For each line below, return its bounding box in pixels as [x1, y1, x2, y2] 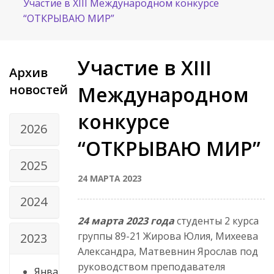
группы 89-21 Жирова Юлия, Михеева [78, 229, 258, 243]
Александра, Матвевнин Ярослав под [78, 244, 258, 258]
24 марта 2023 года [78, 213, 174, 228]
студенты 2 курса [174, 213, 259, 228]
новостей [9, 81, 68, 98]
